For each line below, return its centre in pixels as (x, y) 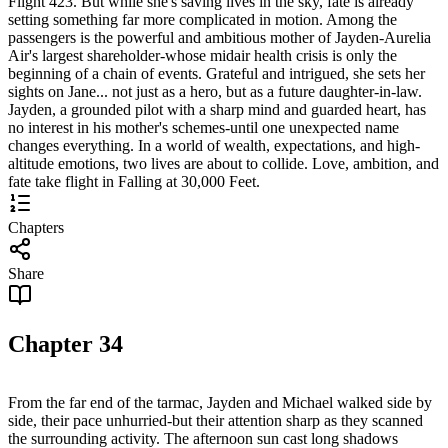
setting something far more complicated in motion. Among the (202, 19)
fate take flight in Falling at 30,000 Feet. (134, 181)
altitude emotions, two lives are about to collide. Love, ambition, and (223, 163)
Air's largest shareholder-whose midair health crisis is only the (202, 55)
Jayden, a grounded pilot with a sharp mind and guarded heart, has (217, 109)
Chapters (36, 227)
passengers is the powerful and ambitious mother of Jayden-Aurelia (219, 37)
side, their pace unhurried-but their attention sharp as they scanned (215, 420)
